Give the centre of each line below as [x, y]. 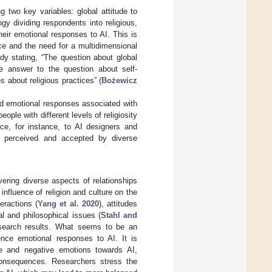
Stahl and [119, 215]
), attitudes [118, 203]
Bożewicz [119, 80]
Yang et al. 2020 [68, 203]
